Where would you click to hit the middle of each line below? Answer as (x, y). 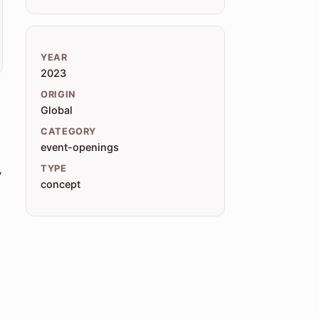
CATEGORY (69, 132)
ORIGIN (58, 95)
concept (61, 184)
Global (57, 110)
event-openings (80, 147)
